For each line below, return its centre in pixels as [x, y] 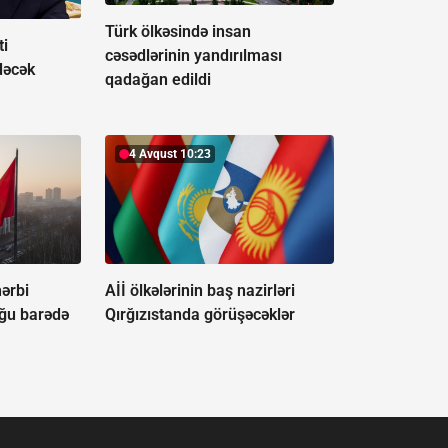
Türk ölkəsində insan [177, 32]
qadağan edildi [157, 80]
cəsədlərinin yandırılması [193, 56]
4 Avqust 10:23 [169, 154]
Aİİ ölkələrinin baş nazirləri [199, 291]
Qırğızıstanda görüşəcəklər [199, 315]
